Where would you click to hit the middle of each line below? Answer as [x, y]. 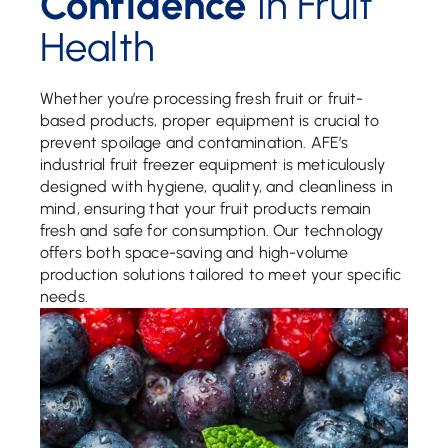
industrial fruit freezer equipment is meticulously [213, 164]
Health [97, 47]
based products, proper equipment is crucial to [210, 120]
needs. [64, 296]
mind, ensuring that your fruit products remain [206, 208]
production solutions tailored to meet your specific [221, 274]
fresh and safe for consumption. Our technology [212, 230]
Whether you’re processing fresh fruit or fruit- [202, 98]
